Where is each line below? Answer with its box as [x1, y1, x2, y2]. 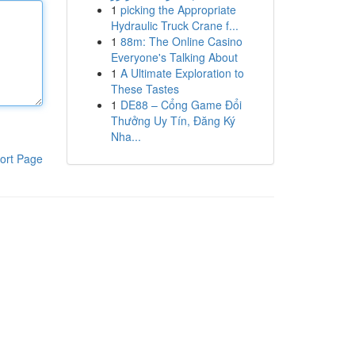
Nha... [110, 128, 141, 144]
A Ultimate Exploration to [120, 65, 244, 81]
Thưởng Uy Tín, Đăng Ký [110, 113, 235, 128]
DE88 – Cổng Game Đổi [120, 97, 242, 113]
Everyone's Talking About [110, 49, 238, 65]
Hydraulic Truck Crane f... [110, 17, 239, 33]
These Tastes [110, 81, 179, 97]
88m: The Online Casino [120, 33, 242, 49]
